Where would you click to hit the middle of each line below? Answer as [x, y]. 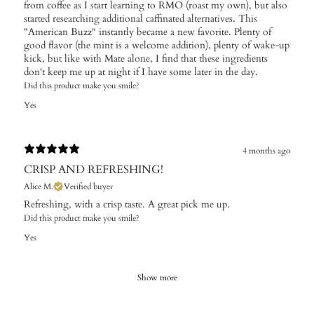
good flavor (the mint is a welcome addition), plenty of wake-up [157, 46]
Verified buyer [88, 187]
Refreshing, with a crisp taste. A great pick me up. [127, 205]
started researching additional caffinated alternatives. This [141, 19]
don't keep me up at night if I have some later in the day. [141, 72]
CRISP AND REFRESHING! [94, 170]
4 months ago [266, 150]
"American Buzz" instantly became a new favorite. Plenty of [148, 32]
